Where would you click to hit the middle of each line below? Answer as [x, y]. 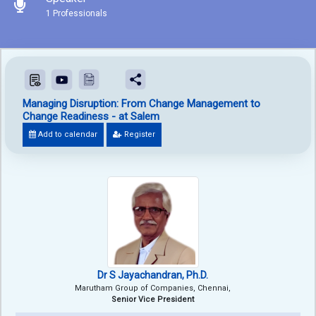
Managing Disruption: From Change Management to [141, 104]
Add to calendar [67, 135]
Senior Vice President [153, 300]
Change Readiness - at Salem [91, 117]
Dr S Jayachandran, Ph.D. [153, 275]
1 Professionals [77, 13]
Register [139, 135]
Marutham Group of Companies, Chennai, [153, 288]
